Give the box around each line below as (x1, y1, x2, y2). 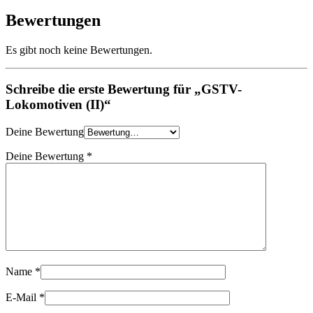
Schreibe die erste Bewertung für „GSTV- (6, 82, 242, 97)
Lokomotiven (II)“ (6, 97, 111, 112)
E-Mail (6, 291, 39, 303)
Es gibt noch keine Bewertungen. (6, 43, 152, 56)
